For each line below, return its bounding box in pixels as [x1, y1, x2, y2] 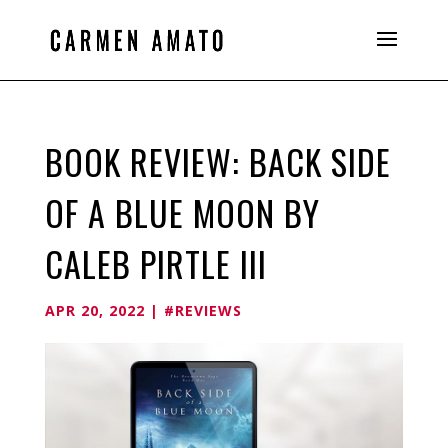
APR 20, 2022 [44, 301, 145, 320]
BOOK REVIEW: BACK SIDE [44, 136, 391, 187]
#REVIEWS [163, 301, 242, 320]
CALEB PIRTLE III [44, 238, 267, 289]
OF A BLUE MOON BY [44, 187, 320, 238]
